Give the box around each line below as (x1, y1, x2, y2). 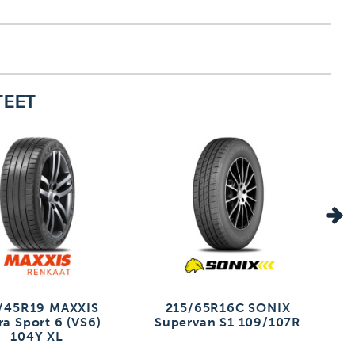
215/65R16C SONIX (165, 300, 291, 316)
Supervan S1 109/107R (154, 315, 301, 330)
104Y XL (10, 329, 63, 345)
